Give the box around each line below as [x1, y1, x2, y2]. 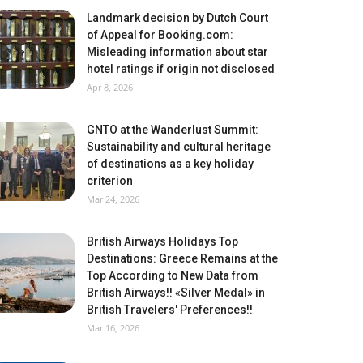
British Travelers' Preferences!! [87, 302, 253, 316]
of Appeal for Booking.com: [87, 28, 233, 41]
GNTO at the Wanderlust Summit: [87, 122, 258, 136]
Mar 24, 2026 [87, 192, 139, 205]
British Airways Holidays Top [87, 234, 238, 248]
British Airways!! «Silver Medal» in [87, 285, 265, 299]
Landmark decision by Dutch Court [87, 11, 268, 24]
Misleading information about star [87, 45, 268, 58]
